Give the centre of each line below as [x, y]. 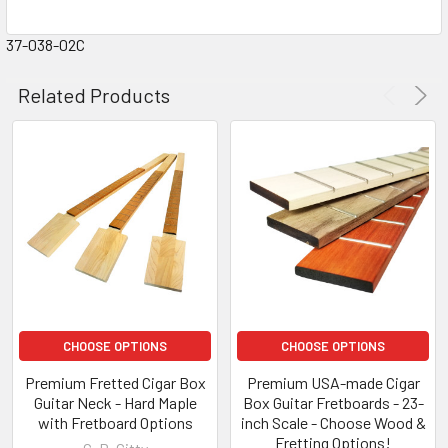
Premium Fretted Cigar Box [115, 382]
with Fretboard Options [115, 422]
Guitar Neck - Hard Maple [115, 402]
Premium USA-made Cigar [333, 382]
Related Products [94, 94]
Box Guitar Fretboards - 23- [333, 402]
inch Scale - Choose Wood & [333, 422]
